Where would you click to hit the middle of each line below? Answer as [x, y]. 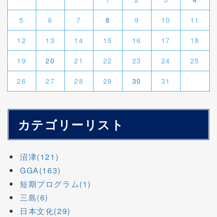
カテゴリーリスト [71, 124]
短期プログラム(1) [55, 184]
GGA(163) [40, 170]
